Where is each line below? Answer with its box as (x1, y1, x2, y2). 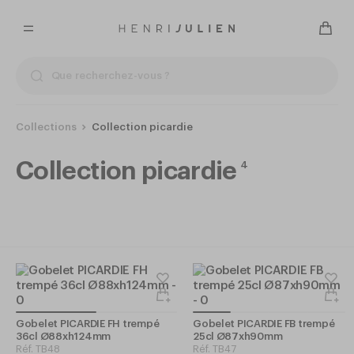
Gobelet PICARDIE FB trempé (193, 318, 335, 329)
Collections (16, 122, 77, 132)
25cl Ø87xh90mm (193, 331, 283, 341)
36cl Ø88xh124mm (16, 331, 111, 341)
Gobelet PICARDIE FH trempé (16, 318, 160, 329)
